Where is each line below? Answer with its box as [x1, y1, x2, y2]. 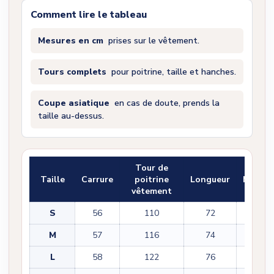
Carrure [81, 173, 113, 185]
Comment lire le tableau [31, 7, 147, 21]
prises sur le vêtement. [106, 34, 199, 46]
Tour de [135, 161, 168, 174]
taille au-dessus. [38, 109, 104, 122]
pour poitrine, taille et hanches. [109, 65, 236, 78]
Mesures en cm [38, 34, 103, 46]
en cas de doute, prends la [112, 97, 220, 109]
